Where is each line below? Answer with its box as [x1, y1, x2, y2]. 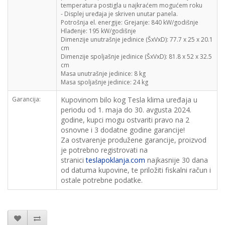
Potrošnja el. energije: [61, 18, 123, 27]
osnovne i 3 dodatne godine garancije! [61, 125, 189, 135]
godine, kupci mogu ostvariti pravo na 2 [61, 115, 189, 125]
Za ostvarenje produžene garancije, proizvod [61, 135, 206, 145]
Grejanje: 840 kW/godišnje [124, 18, 198, 27]
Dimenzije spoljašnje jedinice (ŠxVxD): [61, 52, 167, 61]
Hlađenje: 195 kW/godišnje [61, 27, 136, 35]
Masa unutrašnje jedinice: [61, 69, 133, 78]
